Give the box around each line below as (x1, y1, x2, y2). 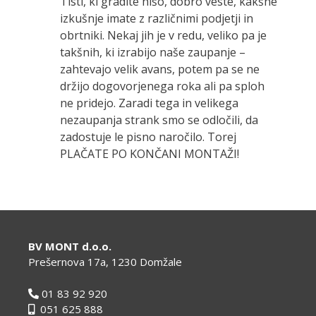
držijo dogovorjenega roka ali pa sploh (60, 78, 265, 94)
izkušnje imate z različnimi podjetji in (60, 11, 253, 26)
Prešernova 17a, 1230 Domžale (28, 255, 182, 269)
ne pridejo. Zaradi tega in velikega (60, 95, 238, 111)
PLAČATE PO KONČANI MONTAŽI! (60, 146, 239, 162)
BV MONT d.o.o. (28, 239, 111, 253)
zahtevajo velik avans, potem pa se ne (60, 61, 260, 77)
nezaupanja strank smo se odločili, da (60, 112, 258, 128)
